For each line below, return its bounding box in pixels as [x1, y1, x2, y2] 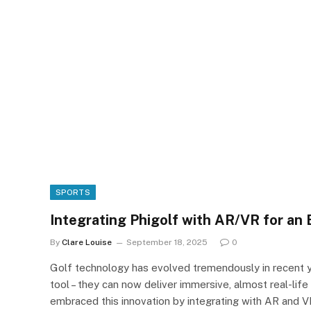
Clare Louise [62, 237, 112, 247]
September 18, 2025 [126, 237, 208, 247]
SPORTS [56, 187, 90, 196]
